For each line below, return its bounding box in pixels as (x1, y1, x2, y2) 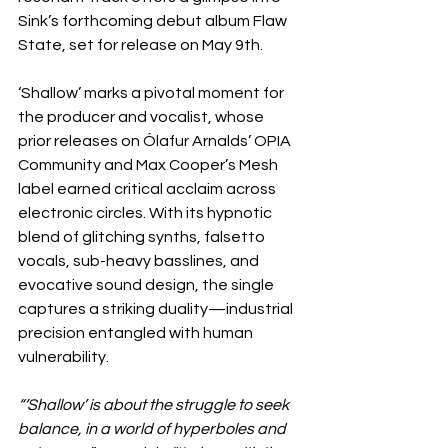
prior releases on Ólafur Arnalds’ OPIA (18, 133, 294, 149)
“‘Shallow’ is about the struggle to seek (18, 397, 292, 413)
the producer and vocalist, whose (18, 109, 267, 125)
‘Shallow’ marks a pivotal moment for (18, 85, 287, 101)
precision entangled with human (18, 325, 256, 341)
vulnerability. (18, 349, 109, 365)
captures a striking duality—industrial (18, 301, 296, 317)
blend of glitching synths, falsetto (18, 229, 268, 245)
